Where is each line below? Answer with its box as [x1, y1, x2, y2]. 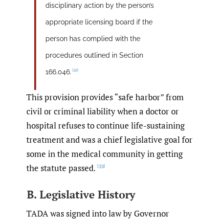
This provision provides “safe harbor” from [26, 91, 184, 103]
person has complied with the [45, 34, 140, 43]
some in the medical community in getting [26, 148, 183, 159]
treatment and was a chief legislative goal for [26, 133, 193, 145]
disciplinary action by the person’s [45, 1, 154, 9]
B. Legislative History [26, 187, 135, 202]
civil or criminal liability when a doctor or [26, 105, 179, 117]
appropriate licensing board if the [45, 18, 153, 26]
